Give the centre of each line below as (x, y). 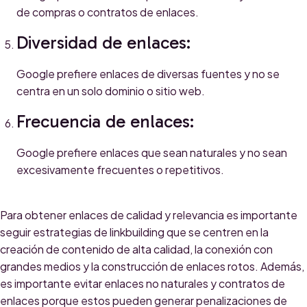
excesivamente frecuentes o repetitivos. (120, 170)
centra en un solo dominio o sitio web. (111, 91)
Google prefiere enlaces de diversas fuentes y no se (148, 74)
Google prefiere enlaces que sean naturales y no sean (152, 153)
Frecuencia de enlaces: (105, 122)
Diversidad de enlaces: (103, 43)
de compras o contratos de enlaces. (108, 12)
